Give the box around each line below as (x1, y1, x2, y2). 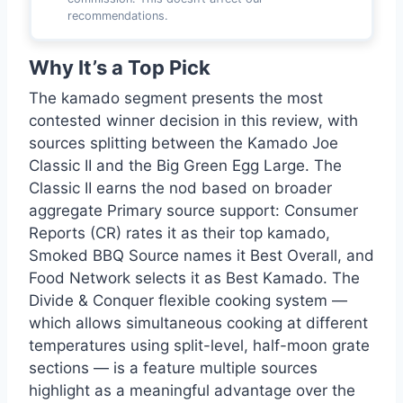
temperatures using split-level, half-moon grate (29, 336, 370, 355)
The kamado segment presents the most (29, 89, 323, 108)
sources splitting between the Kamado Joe (29, 134, 338, 153)
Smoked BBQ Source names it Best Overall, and (29, 246, 374, 265)
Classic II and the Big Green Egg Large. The (29, 157, 342, 175)
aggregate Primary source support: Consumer (29, 201, 358, 220)
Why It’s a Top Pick (29, 55, 210, 79)
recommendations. (67, 8, 168, 22)
